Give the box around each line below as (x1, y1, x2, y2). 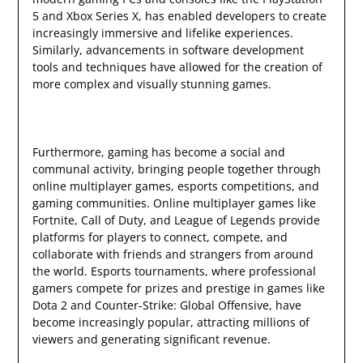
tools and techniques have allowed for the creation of (32, 59, 322, 75)
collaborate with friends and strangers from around (32, 246, 314, 263)
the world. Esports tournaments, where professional (32, 263, 316, 280)
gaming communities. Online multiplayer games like (32, 195, 316, 211)
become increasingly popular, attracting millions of (32, 314, 310, 331)
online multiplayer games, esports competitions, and (32, 178, 319, 194)
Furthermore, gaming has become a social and (32, 144, 285, 160)
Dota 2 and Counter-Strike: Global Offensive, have (32, 297, 301, 314)
